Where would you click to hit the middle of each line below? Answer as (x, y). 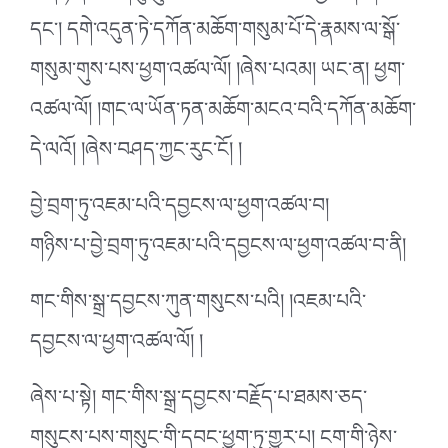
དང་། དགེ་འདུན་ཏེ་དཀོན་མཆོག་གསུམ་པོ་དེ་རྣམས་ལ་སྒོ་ (215, 34)
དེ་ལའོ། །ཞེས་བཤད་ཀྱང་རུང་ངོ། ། (136, 154)
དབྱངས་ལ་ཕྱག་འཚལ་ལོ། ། (116, 346)
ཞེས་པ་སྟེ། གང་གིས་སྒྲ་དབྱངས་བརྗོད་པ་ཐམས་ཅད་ (198, 402)
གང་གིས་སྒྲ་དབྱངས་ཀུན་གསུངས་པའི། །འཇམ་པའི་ (198, 306)
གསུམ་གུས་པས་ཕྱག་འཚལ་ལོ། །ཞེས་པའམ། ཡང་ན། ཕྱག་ (217, 74)
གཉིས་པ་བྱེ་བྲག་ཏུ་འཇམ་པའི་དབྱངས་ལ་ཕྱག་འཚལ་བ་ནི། (218, 250)
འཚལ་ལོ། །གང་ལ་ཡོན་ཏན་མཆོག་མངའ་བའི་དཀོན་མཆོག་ (223, 114)
